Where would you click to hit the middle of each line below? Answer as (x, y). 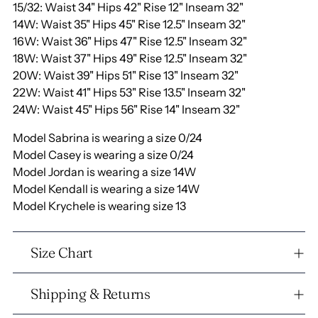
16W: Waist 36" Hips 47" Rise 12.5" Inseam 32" (130, 42)
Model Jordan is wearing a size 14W (105, 172)
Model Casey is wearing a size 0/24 (103, 155)
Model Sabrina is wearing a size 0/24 (108, 138)
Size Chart (61, 252)
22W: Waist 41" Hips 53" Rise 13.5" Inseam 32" (129, 93)
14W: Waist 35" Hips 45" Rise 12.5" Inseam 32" (129, 24)
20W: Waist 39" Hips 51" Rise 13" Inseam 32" (126, 76)
